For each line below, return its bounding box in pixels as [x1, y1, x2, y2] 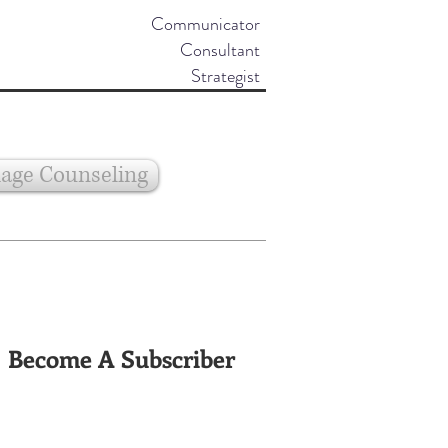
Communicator [151, 11, 260, 37]
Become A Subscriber [8, 342, 235, 374]
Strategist [191, 63, 260, 89]
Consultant [180, 37, 260, 63]
